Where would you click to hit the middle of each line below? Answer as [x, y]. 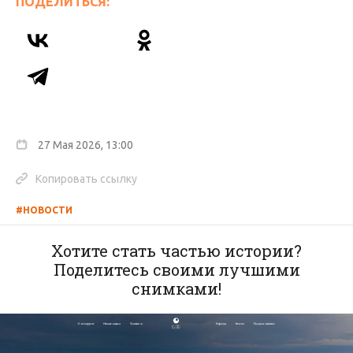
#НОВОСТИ [44, 210]
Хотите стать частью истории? [176, 251]
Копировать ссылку [86, 179]
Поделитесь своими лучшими [176, 270]
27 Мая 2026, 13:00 [84, 145]
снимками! [176, 289]
